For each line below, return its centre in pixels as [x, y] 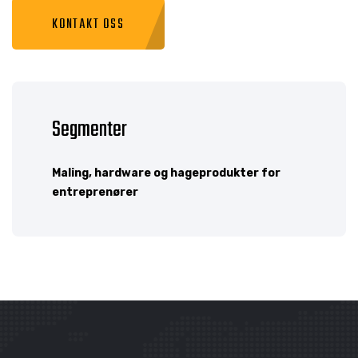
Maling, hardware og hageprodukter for [166, 173]
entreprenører [95, 192]
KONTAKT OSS [88, 24]
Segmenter [89, 129]
